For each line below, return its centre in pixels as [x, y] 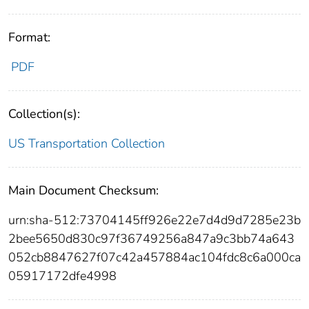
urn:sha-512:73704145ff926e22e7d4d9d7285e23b [154, 220]
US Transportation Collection [87, 144]
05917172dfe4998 [62, 276]
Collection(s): [44, 114]
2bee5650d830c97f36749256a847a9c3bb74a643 [151, 239]
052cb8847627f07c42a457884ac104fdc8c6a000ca [154, 258]
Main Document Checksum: [83, 191]
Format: [29, 38]
